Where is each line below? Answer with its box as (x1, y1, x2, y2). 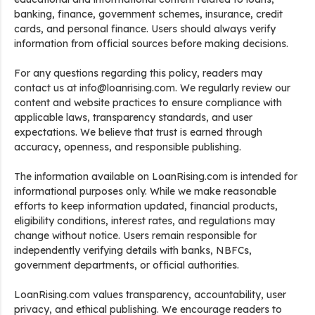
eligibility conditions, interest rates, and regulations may (14, 214, 275, 227)
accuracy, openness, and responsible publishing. (14, 141, 241, 153)
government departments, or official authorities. (14, 259, 239, 271)
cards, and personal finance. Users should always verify (14, 22, 276, 35)
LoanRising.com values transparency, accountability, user (14, 288, 286, 301)
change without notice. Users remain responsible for (14, 229, 257, 242)
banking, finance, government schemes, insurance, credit (14, 8, 283, 20)
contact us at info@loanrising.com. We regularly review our (14, 82, 290, 94)
